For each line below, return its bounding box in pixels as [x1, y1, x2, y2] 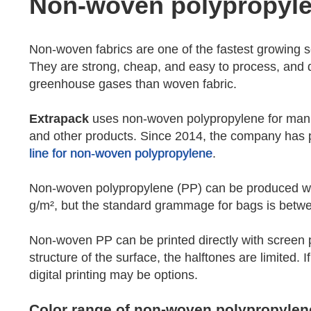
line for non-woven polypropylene [29, 146, 213, 160]
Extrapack [29, 112, 90, 126]
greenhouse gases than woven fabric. [29, 77, 237, 91]
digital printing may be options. [29, 268, 199, 282]
